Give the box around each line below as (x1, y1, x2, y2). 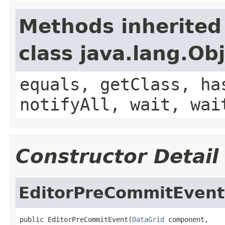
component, (164, 215, 208, 223)
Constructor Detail (16, 145, 218, 168)
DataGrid (132, 215, 164, 223)
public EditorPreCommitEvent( (20, 215, 132, 223)
